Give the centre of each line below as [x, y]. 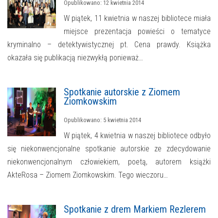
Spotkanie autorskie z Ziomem [122, 92]
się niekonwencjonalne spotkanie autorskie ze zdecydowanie [109, 149]
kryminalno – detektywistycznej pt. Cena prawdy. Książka [109, 45]
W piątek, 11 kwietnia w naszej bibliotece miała [137, 18]
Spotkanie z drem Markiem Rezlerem [135, 209]
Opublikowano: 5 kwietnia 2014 [102, 120]
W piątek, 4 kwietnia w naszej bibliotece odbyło [137, 136]
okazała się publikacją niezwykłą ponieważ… [75, 58]
